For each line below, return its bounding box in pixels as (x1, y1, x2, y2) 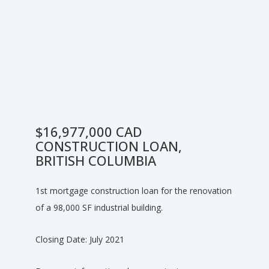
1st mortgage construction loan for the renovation (35, 185, 232, 196)
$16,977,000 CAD (35, 122, 142, 141)
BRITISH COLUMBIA (35, 151, 156, 169)
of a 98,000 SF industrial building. (35, 202, 163, 213)
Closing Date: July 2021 (35, 234, 124, 245)
